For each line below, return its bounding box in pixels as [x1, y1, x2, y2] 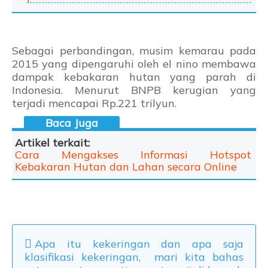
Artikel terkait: [15, 136, 90, 150]
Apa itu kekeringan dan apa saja [35, 237, 243, 251]
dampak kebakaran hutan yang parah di [12, 70, 256, 84]
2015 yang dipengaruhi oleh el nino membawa [12, 57, 256, 71]
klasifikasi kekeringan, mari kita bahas [25, 250, 243, 264]
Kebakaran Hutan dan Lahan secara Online [15, 160, 237, 174]
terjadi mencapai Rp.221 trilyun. [12, 96, 176, 111]
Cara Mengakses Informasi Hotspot [15, 148, 251, 162]
